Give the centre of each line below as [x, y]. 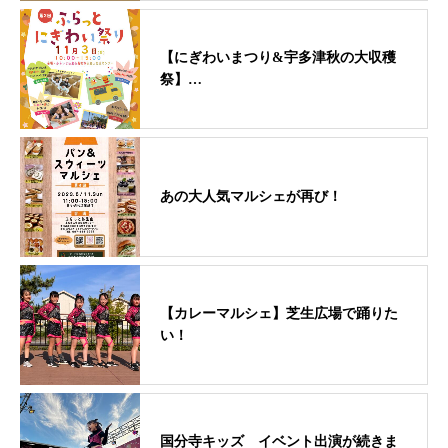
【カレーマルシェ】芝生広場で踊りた [279, 313]
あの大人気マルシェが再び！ [251, 196]
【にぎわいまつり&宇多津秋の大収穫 [278, 57]
